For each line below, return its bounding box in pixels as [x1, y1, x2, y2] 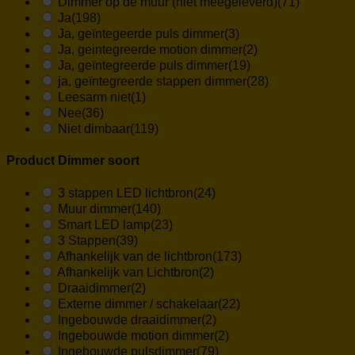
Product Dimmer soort [6, 153, 139, 167]
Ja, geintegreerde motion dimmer [58, 43, 242, 57]
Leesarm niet [58, 90, 131, 105]
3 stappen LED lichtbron [58, 185, 193, 200]
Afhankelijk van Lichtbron [57, 265, 199, 279]
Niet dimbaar [58, 122, 130, 136]
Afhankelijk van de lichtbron [57, 249, 212, 263]
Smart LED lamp [58, 217, 151, 231]
